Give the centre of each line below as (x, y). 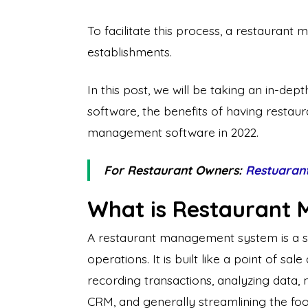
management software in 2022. (173, 132)
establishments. (130, 52)
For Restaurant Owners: (175, 170)
